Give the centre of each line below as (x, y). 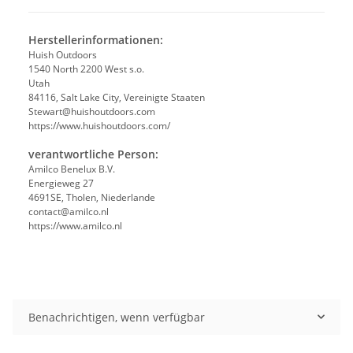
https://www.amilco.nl (75, 225)
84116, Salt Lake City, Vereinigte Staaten (118, 97)
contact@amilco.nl (69, 211)
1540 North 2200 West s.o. (86, 69)
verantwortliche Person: (93, 154)
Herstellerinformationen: (96, 39)
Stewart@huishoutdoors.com (92, 111)
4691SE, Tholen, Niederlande (92, 197)
